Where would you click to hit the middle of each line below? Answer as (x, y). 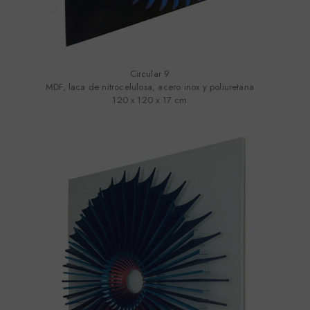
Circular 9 (150, 74)
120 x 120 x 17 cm (150, 100)
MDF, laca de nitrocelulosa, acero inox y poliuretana (150, 87)
